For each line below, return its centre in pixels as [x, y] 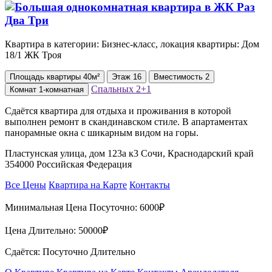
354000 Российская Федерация [68, 164]
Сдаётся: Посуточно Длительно [70, 251]
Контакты [150, 185]
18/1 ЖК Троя [33, 55]
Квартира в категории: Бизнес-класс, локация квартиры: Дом [132, 44]
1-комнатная [61, 89]
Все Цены [25, 185]
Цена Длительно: [42, 230]
